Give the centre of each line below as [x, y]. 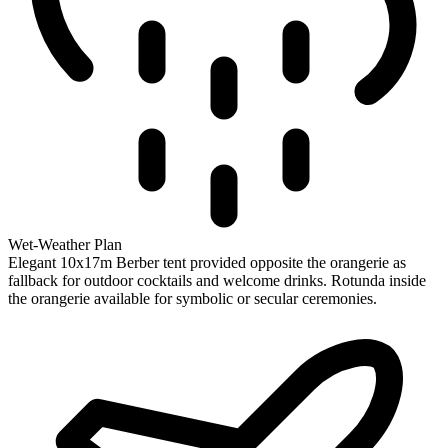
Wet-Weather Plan [65, 244]
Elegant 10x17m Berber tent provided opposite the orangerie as [207, 262]
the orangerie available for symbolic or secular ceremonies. [192, 298]
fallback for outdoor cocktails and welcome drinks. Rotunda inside [217, 280]
